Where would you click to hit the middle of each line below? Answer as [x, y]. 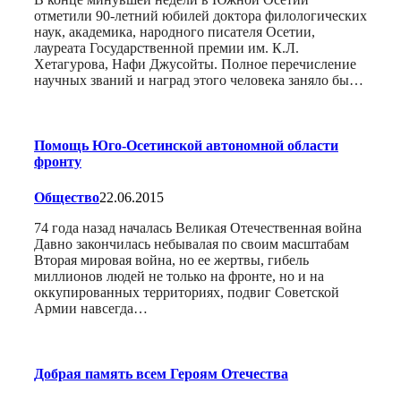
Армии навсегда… [91, 308]
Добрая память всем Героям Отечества [161, 373]
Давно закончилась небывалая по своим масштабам [192, 243]
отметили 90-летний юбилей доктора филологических [200, 16]
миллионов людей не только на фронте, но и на [179, 276]
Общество [67, 197]
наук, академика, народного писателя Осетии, [175, 32]
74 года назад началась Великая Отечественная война [198, 227]
